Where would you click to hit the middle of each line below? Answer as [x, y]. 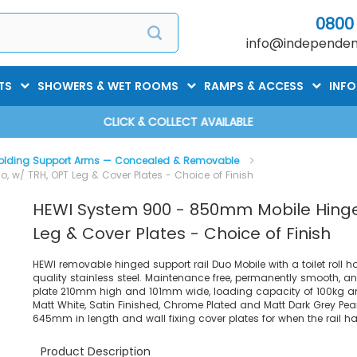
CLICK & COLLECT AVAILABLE [178, 122]
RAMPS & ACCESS [254, 86]
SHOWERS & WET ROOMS [108, 86]
